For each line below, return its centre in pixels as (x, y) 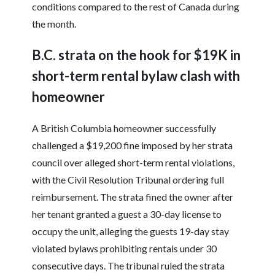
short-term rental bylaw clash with (136, 76)
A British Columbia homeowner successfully (124, 128)
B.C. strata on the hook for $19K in (137, 55)
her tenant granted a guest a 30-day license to (127, 214)
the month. (54, 24)
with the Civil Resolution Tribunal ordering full (128, 180)
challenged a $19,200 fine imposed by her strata (133, 145)
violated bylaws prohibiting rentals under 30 (125, 249)
